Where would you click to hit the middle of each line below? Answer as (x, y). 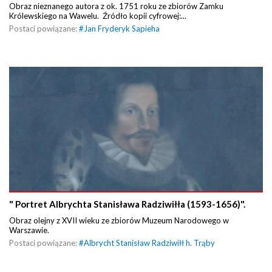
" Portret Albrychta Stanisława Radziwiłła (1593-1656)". (127, 204)
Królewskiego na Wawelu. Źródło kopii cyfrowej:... (98, 15)
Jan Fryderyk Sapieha (122, 28)
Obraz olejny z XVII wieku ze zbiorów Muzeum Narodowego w (119, 220)
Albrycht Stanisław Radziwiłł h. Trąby (149, 243)
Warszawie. (30, 230)
